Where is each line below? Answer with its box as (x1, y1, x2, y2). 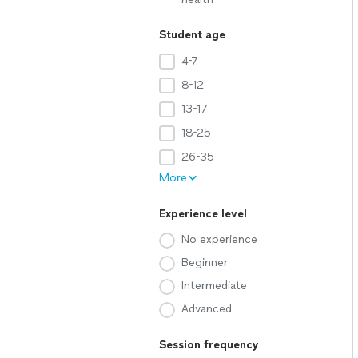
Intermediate (181, 279, 247, 292)
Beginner (181, 256, 228, 269)
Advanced (181, 302, 232, 316)
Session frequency (159, 338, 259, 352)
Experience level (159, 207, 247, 221)
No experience (181, 233, 257, 246)
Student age (159, 28, 225, 42)
